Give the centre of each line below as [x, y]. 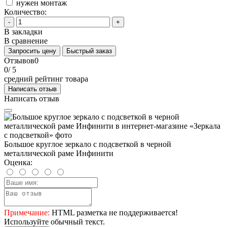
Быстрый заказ [89, 51]
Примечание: [27, 213]
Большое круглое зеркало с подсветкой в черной [88, 144]
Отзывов [19, 61]
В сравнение [26, 41]
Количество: [25, 12]
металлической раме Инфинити [59, 154]
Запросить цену [32, 51]
